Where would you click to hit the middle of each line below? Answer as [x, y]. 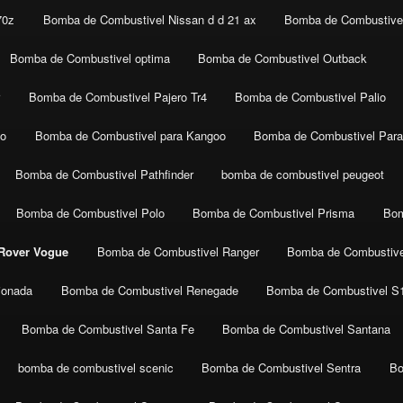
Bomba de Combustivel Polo [90, 213]
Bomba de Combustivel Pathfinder [104, 175]
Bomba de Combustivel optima [90, 58]
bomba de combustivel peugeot [303, 175]
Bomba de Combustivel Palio [311, 97]
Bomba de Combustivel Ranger [178, 252]
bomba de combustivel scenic [95, 368]
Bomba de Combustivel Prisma [274, 213]
